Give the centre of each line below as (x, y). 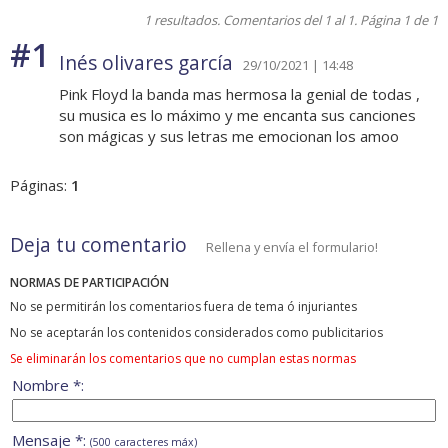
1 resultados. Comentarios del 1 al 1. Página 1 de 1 (291, 20)
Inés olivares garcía (146, 63)
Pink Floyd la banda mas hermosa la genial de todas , (239, 94)
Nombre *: (48, 385)
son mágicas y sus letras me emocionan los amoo (229, 136)
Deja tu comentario (98, 245)
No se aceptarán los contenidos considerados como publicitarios (196, 333)
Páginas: (40, 185)
